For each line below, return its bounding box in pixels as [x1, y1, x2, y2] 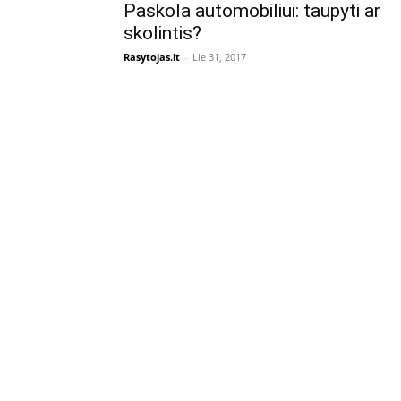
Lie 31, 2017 [192, 50, 246, 64]
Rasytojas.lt [124, 50, 180, 64]
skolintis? [124, 22, 201, 44]
